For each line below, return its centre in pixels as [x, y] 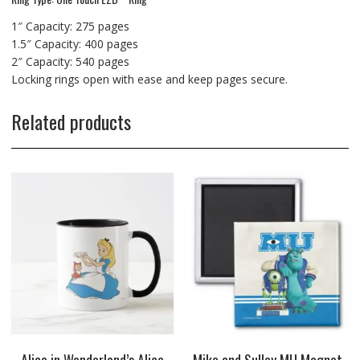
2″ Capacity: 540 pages [70, 61]
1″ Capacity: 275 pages [70, 26]
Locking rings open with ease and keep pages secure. [149, 79]
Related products [71, 121]
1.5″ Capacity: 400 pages [74, 43]
